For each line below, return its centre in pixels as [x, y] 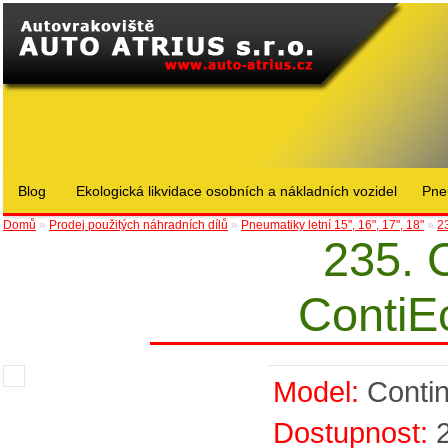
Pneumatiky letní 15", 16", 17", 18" [332, 225]
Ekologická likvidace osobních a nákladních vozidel [236, 191]
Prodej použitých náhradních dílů [138, 225]
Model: [316, 391]
